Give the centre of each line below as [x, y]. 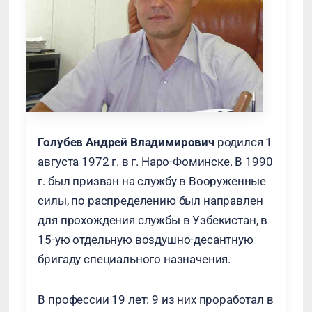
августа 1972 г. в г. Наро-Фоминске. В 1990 [155, 162]
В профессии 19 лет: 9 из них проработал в [156, 299]
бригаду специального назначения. [134, 259]
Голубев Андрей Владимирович [126, 142]
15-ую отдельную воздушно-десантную [146, 240]
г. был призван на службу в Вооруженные [152, 181]
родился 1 [243, 142]
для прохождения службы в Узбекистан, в [153, 220]
